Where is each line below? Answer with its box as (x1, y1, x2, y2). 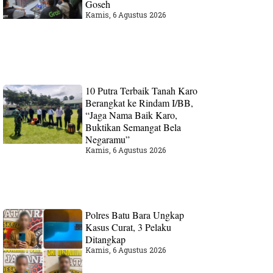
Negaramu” (85, 132, 130, 146)
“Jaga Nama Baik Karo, (85, 108, 178, 121)
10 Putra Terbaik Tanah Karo (85, 83, 198, 97)
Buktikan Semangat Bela (85, 120, 182, 133)
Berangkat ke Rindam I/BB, (85, 96, 194, 109)
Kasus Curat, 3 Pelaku (85, 221, 172, 234)
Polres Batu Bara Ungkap (85, 208, 185, 222)
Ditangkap (85, 233, 126, 246)
